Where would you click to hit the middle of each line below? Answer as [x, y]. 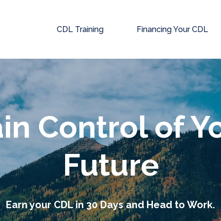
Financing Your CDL [173, 30]
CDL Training [80, 30]
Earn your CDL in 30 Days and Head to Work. [110, 204]
